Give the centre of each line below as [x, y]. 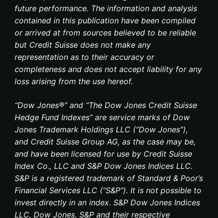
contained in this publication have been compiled [105, 20]
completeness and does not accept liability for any [108, 69]
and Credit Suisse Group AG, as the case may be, [105, 142]
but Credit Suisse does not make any [83, 45]
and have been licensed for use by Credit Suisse [103, 154]
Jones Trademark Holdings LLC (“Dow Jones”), [101, 129]
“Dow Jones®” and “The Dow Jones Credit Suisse [106, 105]
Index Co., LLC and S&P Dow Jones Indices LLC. [104, 166]
